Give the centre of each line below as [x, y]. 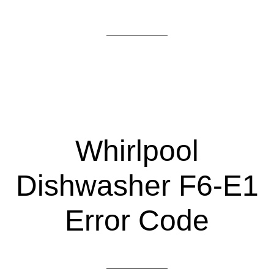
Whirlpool [137, 151]
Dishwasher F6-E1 [137, 186]
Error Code [137, 220]
